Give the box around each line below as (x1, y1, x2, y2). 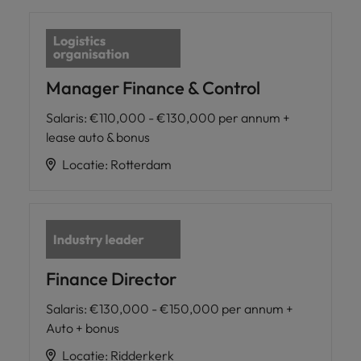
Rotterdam (110, 156, 172, 173)
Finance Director (46, 267, 176, 290)
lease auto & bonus (46, 129, 150, 146)
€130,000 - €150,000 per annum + (89, 300, 293, 317)
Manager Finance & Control (46, 77, 260, 100)
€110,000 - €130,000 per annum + (89, 110, 290, 127)
